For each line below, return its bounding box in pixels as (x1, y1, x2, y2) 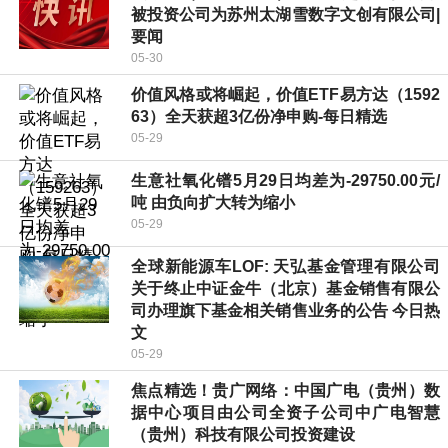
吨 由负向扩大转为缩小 (131, 193, 295, 211)
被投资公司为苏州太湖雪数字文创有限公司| (131, 5, 440, 23)
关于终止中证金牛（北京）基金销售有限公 (131, 279, 440, 297)
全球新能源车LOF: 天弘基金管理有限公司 (131, 257, 440, 275)
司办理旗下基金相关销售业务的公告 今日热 (131, 301, 440, 319)
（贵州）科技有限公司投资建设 (131, 425, 355, 443)
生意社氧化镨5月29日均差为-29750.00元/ (131, 171, 440, 189)
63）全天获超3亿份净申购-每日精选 (131, 107, 387, 125)
